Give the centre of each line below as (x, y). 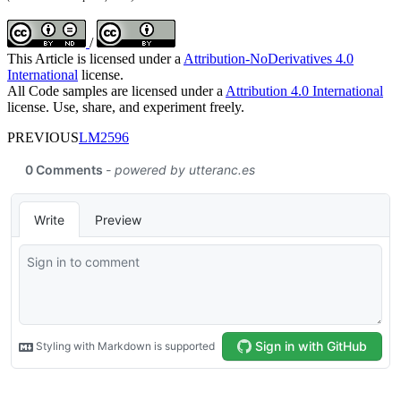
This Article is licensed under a (95, 59)
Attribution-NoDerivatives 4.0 (269, 59)
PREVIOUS (43, 138)
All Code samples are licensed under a (116, 91)
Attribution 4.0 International (304, 91)
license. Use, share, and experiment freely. (126, 107)
